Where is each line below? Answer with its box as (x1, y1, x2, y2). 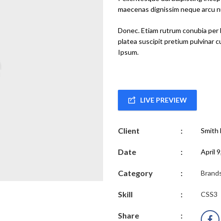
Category (117, 168, 153, 178)
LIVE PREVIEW (140, 96, 187, 104)
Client (117, 126, 140, 135)
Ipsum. (117, 48, 139, 56)
